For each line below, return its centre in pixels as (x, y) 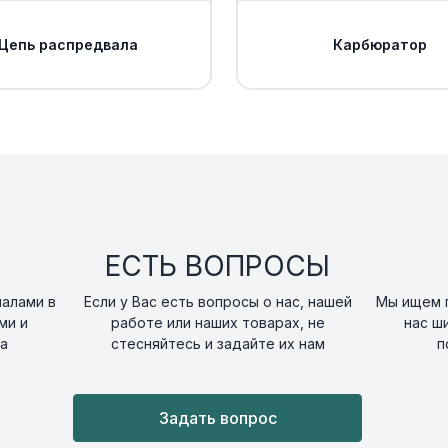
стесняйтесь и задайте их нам (217, 344)
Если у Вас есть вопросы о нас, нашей (217, 302)
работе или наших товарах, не (217, 323)
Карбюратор (380, 44)
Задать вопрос (217, 418)
